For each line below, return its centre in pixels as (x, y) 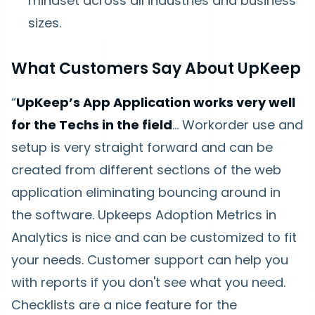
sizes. (45, 23)
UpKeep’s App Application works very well (156, 102)
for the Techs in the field (92, 125)
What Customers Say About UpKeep (156, 69)
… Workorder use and (238, 125)
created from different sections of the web (146, 170)
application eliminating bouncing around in (146, 192)
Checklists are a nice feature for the (124, 305)
